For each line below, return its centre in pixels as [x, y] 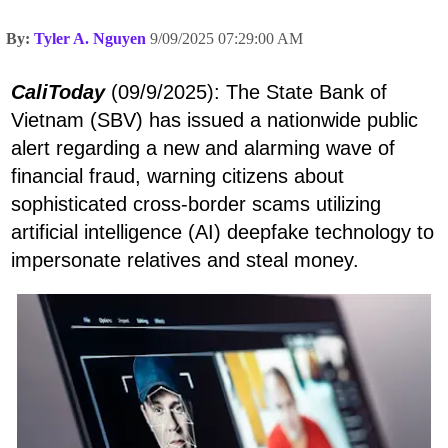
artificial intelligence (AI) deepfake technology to [222, 231]
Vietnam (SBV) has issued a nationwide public [214, 119]
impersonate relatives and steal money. [185, 259]
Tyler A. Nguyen [90, 38]
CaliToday [58, 91]
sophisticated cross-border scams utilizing [196, 203]
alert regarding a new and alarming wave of [203, 147]
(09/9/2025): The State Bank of [246, 91]
